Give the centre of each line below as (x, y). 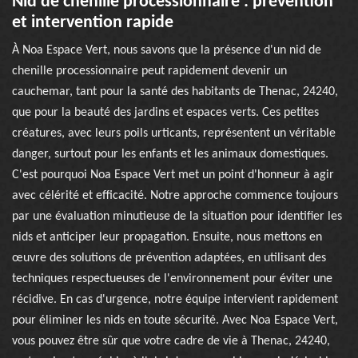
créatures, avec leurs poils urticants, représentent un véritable (174, 133)
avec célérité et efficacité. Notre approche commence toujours (175, 196)
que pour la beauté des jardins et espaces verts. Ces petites (165, 113)
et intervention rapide (93, 23)
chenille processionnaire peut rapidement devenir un (149, 71)
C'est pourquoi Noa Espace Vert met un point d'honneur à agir (173, 175)
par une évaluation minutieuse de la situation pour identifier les (177, 217)
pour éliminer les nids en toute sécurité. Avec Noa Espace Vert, (175, 320)
